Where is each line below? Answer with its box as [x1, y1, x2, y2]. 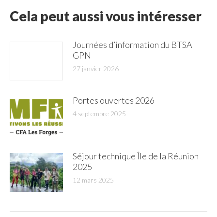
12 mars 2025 [73, 176, 114, 184]
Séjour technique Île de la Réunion [73, 151, 199, 161]
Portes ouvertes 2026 [73, 95, 155, 106]
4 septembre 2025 [73, 109, 126, 118]
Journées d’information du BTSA [73, 39, 192, 50]
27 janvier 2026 [73, 64, 119, 73]
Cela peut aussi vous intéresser [10, 8, 201, 24]
